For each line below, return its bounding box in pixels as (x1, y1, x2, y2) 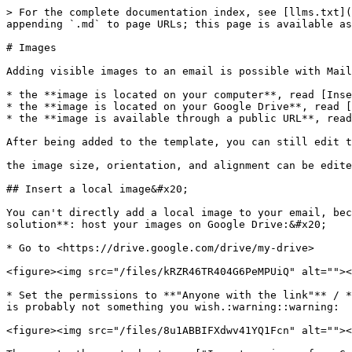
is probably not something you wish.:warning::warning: (6, 301, 339, 313)
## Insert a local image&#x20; (6, 183, 189, 195)
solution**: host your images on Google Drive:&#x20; (6, 218, 327, 230)
